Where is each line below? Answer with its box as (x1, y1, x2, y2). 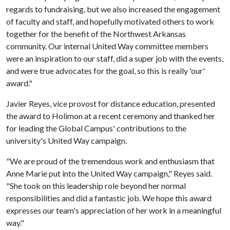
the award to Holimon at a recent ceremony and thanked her (6, 111, 215, 121)
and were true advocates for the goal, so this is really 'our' (6, 66, 205, 75)
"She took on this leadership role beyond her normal (6, 181, 186, 190)
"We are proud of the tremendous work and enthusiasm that (6, 156, 215, 166)
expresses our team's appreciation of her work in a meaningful (6, 205, 221, 215)
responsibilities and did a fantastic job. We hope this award (6, 193, 212, 203)
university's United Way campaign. (6, 136, 127, 145)
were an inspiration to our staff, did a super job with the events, (6, 53, 223, 63)
